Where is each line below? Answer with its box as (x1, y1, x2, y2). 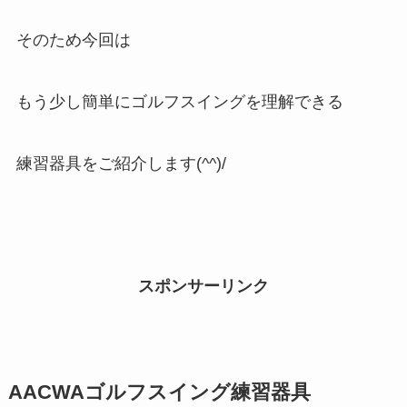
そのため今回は (15, 30, 131, 49)
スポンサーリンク (138, 277, 269, 296)
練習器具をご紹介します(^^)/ (15, 154, 226, 173)
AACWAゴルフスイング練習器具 (7, 382, 311, 404)
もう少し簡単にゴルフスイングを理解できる (15, 92, 343, 111)
